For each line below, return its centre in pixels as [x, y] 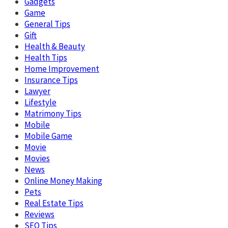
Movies [37, 158]
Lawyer [37, 91]
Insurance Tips [51, 80]
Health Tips [46, 57]
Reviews [39, 214]
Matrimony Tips [53, 113]
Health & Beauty [55, 46]
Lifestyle [40, 102]
